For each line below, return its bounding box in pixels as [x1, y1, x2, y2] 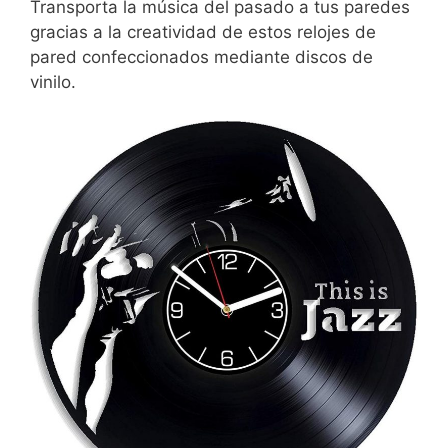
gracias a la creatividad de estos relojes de [30, 21, 376, 42]
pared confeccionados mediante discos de [30, 46, 373, 67]
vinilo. [30, 71, 76, 92]
